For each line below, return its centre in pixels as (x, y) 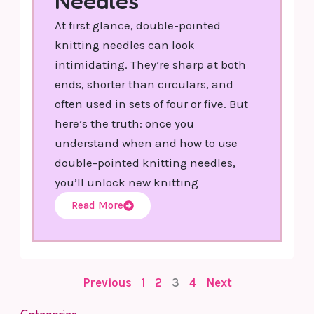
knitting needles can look (125, 45)
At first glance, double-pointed (138, 25)
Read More (98, 205)
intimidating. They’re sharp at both (151, 64)
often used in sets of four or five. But (152, 103)
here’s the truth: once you (125, 123)
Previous (107, 282)
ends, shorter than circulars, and (144, 84)
